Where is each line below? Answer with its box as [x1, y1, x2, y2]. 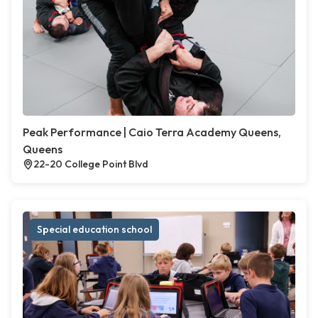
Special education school [37, 223, 152, 236]
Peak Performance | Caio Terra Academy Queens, [23, 125, 281, 140]
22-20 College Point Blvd [33, 158, 148, 171]
